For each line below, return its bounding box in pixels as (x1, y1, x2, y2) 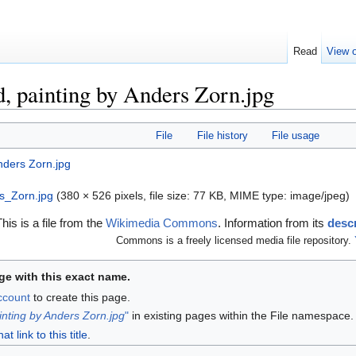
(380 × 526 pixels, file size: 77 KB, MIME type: (56, 189, 290, 203)
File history (196, 130, 248, 142)
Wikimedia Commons (106, 215, 218, 230)
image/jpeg (290, 189, 346, 203)
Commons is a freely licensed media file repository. (115, 234, 354, 246)
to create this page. (29, 290, 130, 304)
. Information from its (218, 215, 327, 230)
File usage (272, 130, 320, 142)
